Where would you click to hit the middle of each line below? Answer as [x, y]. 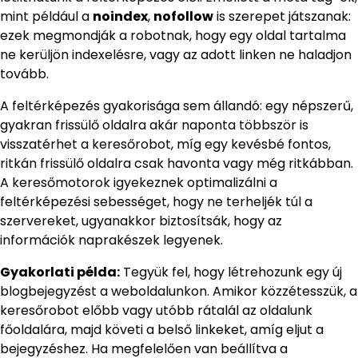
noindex [120, 17]
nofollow [183, 17]
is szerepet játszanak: [282, 17]
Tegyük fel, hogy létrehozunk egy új [231, 272]
